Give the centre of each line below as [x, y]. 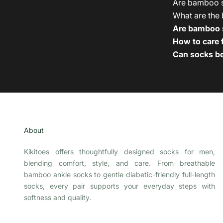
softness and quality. [57, 197]
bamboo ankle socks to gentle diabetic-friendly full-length [119, 174]
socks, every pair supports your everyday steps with [119, 186]
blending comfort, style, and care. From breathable [119, 163]
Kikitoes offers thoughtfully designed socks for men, [119, 151]
